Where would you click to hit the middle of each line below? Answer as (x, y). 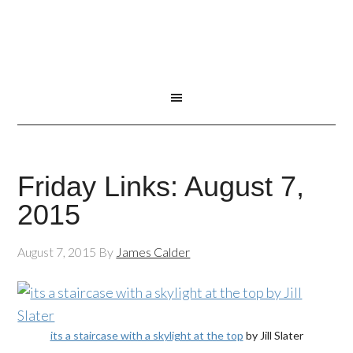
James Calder (153, 252)
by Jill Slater (273, 335)
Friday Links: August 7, (161, 186)
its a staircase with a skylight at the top (147, 335)
